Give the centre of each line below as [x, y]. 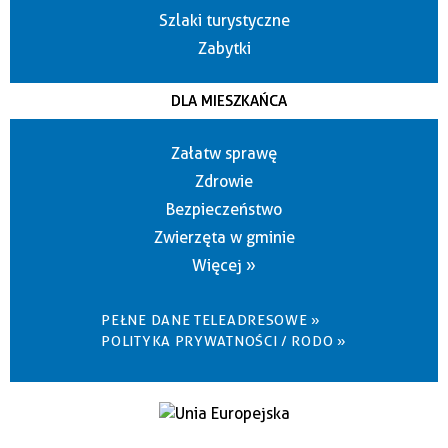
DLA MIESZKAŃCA [228, 101]
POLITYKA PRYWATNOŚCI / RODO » [224, 341]
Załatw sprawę [224, 154]
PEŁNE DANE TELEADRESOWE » [211, 320]
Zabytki [224, 49]
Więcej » [224, 266]
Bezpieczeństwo [224, 210]
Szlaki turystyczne [224, 21]
